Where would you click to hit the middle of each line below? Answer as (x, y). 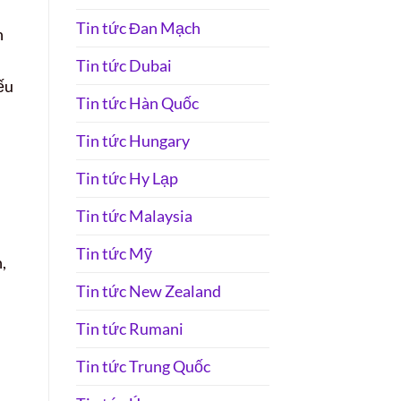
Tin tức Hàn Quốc (137, 103)
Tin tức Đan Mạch (138, 28)
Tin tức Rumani (129, 329)
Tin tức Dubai (124, 66)
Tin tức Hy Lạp (127, 179)
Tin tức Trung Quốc (143, 367)
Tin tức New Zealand (148, 291)
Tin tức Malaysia (134, 216)
